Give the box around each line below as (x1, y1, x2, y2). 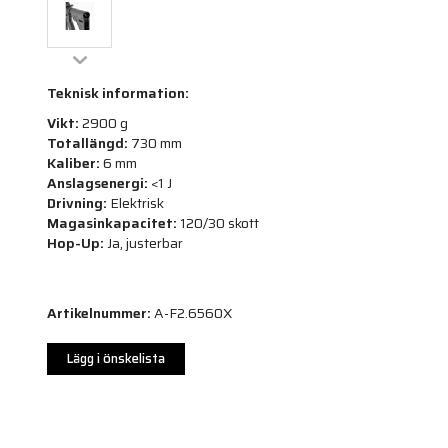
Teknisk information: (47, 81, 189, 104)
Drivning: (47, 191, 107, 214)
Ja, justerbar (104, 231, 183, 254)
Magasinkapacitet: (47, 211, 177, 234)
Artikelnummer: (47, 301, 151, 324)
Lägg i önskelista (67, 347, 165, 369)
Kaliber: (47, 151, 100, 174)
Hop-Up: (47, 231, 104, 254)
